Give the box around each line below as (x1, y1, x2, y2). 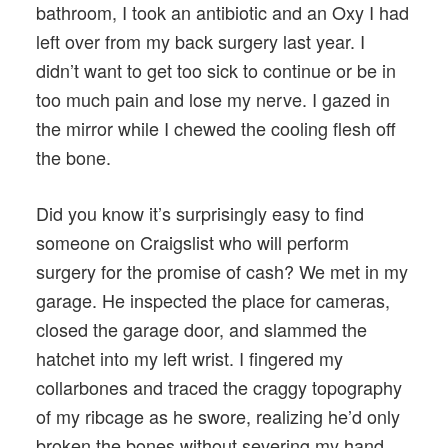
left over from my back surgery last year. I (36, 28, 365, 55)
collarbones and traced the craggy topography (36, 374, 402, 401)
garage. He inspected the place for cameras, (36, 287, 390, 314)
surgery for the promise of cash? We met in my (36, 258, 408, 285)
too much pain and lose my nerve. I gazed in (36, 86, 390, 113)
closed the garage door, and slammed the (36, 316, 367, 343)
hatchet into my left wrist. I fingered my (36, 345, 343, 372)
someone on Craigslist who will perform (36, 229, 349, 256)
